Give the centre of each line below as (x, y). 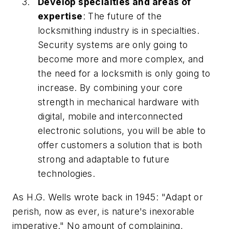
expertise (60, 16)
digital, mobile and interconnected (110, 117)
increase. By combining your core (110, 88)
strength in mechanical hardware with (119, 102)
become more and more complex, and (121, 59)
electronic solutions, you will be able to (122, 131)
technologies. (67, 174)
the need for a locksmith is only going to (124, 74)
